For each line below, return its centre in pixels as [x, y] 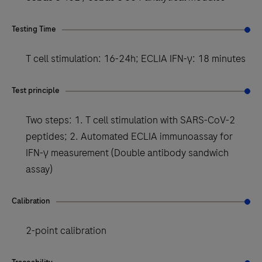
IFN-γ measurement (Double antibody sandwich [127, 152]
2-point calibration [66, 230]
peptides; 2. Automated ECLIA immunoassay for [129, 136]
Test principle [36, 90]
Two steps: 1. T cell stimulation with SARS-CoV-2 [130, 120]
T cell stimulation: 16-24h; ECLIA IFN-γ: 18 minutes [136, 58]
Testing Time [34, 29]
